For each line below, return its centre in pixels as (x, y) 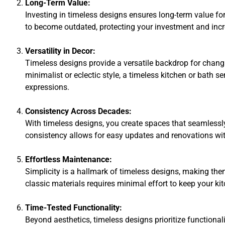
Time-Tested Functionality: (74, 207)
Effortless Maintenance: (69, 159)
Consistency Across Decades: (78, 111)
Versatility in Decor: (60, 51)
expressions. (47, 87)
